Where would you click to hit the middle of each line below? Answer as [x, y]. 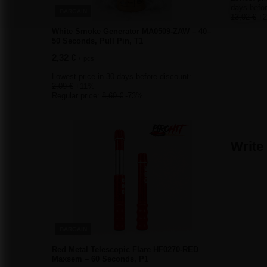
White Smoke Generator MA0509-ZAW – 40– [131, 31]
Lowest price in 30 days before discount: [122, 76]
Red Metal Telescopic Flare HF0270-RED [125, 249]
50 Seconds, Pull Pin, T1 [97, 41]
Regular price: [77, 95]
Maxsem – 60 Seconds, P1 [100, 259]
